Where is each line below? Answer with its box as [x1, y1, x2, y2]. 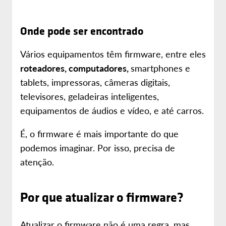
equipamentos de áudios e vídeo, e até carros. [20, 104, 204, 117]
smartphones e [131, 62, 190, 74]
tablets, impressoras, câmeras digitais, [20, 76, 170, 88]
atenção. [20, 155, 54, 168]
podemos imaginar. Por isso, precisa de [20, 141, 175, 154]
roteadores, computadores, [20, 62, 131, 74]
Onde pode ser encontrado [20, 23, 143, 38]
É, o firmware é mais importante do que [20, 127, 179, 140]
